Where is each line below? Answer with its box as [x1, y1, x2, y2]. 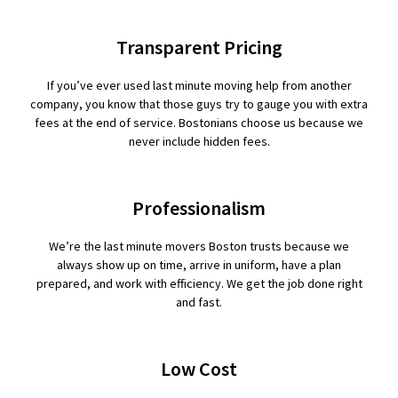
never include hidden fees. [128, 133, 270, 149]
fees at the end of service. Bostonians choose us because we [35, 115, 363, 131]
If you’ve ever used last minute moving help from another [46, 77, 352, 93]
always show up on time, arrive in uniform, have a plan [57, 257, 341, 273]
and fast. [176, 294, 222, 310]
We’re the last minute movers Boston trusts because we [49, 238, 349, 254]
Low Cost [161, 356, 237, 381]
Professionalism [132, 195, 266, 220]
